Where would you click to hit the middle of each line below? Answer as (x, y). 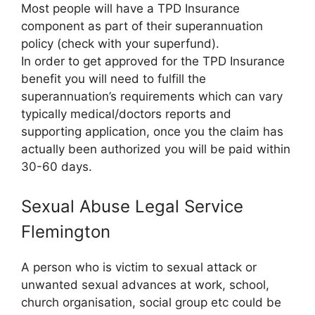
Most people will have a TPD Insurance (130, 8)
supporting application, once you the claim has (152, 131)
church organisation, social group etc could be (151, 302)
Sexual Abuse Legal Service (132, 206)
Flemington (66, 231)
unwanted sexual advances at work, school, (145, 284)
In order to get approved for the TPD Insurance (153, 61)
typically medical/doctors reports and (126, 114)
